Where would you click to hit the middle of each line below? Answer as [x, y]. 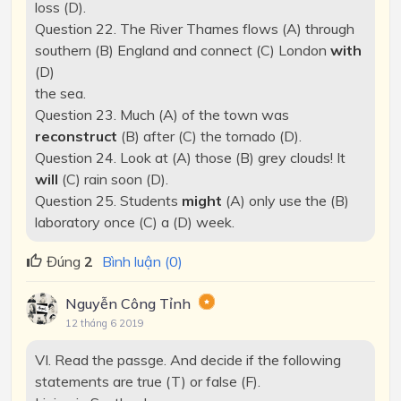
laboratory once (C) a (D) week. [134, 222]
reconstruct [77, 137]
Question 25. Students [108, 201]
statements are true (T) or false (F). [147, 381]
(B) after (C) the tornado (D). [211, 137]
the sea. [60, 94]
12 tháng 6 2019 [105, 323]
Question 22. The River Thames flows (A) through [194, 29]
